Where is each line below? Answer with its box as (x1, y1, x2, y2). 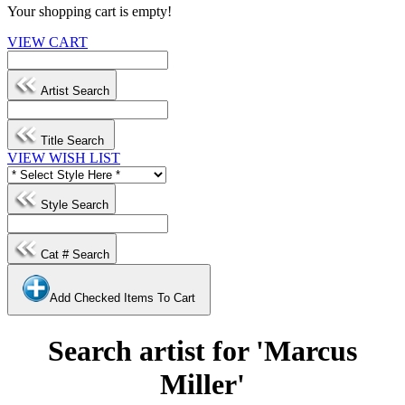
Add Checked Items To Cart (50, 291, 195, 305)
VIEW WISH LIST (7, 150, 120, 165)
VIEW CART (7, 34, 88, 50)
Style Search (37, 198, 108, 212)
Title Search (37, 134, 108, 147)
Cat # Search (37, 248, 109, 261)
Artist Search (37, 84, 109, 98)
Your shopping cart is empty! (7, 4, 172, 19)
